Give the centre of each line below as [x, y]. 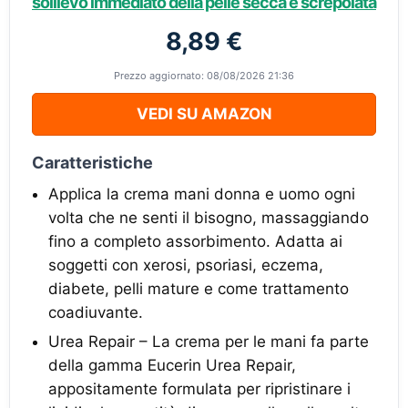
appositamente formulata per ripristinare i [199, 389]
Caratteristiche [92, 163]
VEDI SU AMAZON [204, 114]
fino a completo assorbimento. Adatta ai [195, 241]
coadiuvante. [96, 312]
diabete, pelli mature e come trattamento [199, 289]
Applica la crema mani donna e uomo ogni [202, 194]
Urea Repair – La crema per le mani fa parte [209, 342]
